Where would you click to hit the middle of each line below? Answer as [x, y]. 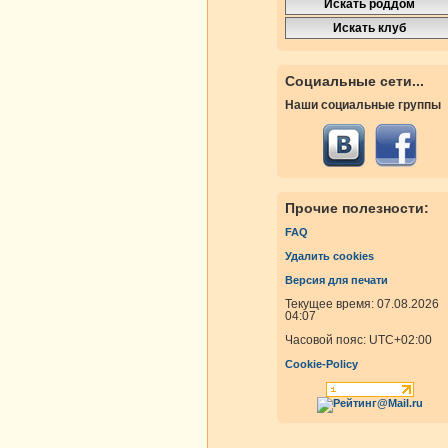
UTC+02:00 [400, 340]
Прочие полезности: [357, 208]
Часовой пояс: [327, 340]
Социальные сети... [354, 81]
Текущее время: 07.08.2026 [362, 304]
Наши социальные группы [363, 105]
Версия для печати [336, 280]
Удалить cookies [329, 256]
